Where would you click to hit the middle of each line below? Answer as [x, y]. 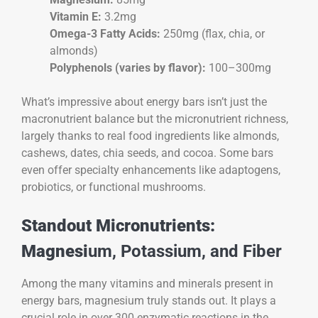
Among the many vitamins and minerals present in [147, 284]
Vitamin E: [76, 17]
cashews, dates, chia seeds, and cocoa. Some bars [147, 153]
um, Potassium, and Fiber [185, 252]
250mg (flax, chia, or [213, 34]
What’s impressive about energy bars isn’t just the [144, 102]
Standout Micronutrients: [118, 226]
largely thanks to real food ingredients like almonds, [150, 136]
